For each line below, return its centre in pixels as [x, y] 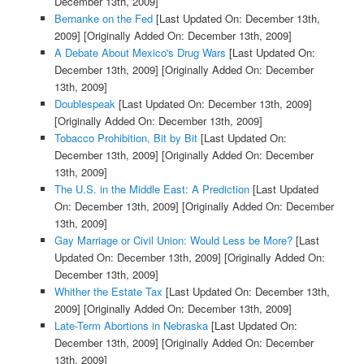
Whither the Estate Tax [108, 292]
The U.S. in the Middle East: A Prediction [152, 189]
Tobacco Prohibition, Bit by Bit [126, 138]
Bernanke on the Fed [103, 19]
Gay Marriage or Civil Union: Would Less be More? [173, 240]
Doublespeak [84, 104]
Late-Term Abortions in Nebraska [131, 326]
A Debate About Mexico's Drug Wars [140, 53]
